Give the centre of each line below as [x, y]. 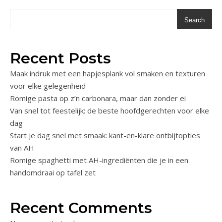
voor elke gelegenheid [48, 85]
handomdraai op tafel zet [53, 172]
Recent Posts [60, 58]
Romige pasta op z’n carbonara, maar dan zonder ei [98, 98]
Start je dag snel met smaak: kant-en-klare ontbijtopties [105, 135]
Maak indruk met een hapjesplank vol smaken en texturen [108, 73]
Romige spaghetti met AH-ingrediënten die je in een [99, 160]
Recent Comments [81, 208]
